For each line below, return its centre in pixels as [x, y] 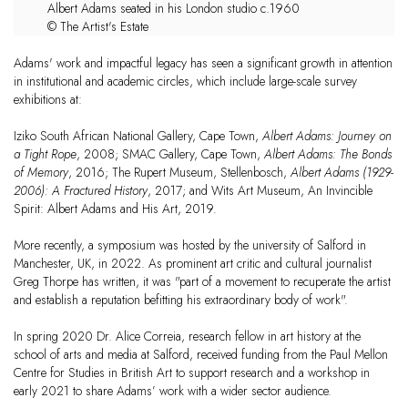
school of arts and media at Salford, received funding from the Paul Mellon [201, 355]
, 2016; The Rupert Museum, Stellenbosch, [179, 173]
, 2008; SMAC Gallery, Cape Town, [170, 154]
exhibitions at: [48, 100]
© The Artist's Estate [98, 27]
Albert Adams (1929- [342, 173]
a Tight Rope [45, 154]
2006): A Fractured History [81, 191]
